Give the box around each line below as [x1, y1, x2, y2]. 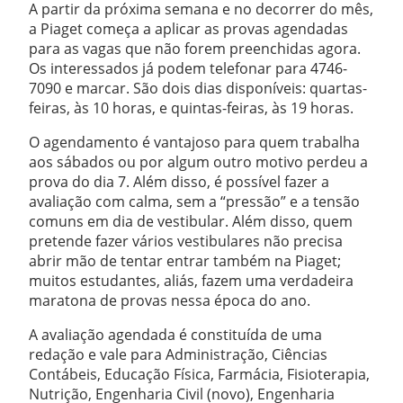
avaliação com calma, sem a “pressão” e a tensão [29, 192, 360, 211]
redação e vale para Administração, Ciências [29, 345, 327, 364]
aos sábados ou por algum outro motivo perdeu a [29, 152, 368, 172]
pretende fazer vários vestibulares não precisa [29, 231, 343, 251]
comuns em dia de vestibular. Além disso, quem [29, 211, 353, 231]
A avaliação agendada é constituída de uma [29, 325, 322, 345]
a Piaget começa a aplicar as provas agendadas [29, 19, 348, 39]
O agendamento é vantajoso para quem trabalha [29, 132, 360, 152]
